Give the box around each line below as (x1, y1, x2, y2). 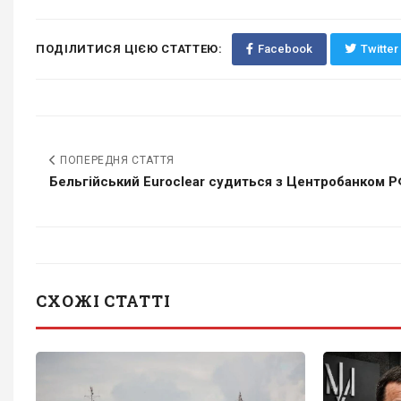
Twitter (360, 41, 398, 55)
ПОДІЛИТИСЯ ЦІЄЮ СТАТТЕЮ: (36, 41, 223, 55)
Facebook (257, 41, 312, 55)
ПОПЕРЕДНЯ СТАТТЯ (56, 153, 175, 166)
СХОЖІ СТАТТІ (36, 289, 171, 311)
